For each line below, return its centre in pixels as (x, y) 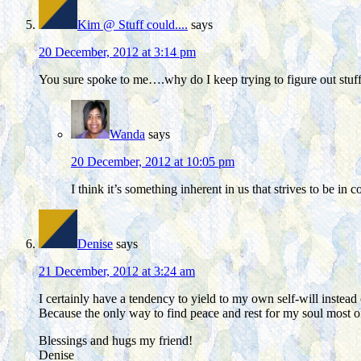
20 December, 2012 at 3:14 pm (117, 52)
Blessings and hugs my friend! (116, 341)
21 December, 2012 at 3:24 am (117, 272)
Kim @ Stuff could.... (133, 25)
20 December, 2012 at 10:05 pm (153, 162)
